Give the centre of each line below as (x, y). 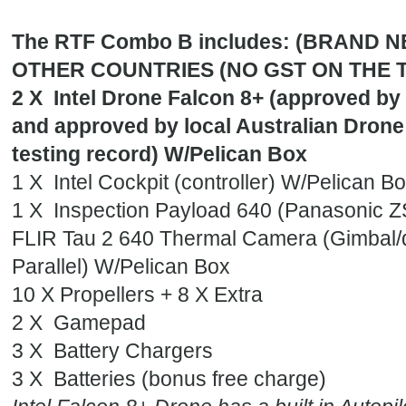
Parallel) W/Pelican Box (121, 267)
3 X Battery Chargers (112, 352)
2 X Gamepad (78, 324)
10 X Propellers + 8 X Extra (140, 295)
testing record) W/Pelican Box (162, 155)
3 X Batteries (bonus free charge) (169, 380)
